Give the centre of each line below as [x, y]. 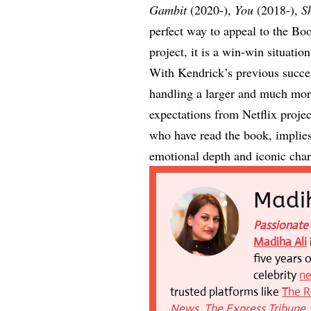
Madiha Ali [280, 242]
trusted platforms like [226, 292]
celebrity [277, 275]
